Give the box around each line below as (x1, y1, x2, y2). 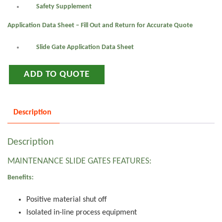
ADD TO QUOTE (24, 69, 90, 79)
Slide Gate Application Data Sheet (36, 43, 134, 51)
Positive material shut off (26, 196, 107, 204)
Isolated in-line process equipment (26, 209, 137, 217)
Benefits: (7, 174, 34, 182)
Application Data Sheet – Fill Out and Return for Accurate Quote (7, 21, 193, 29)
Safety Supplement (36, 2, 92, 10)
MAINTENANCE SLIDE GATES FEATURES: (7, 157, 152, 166)
